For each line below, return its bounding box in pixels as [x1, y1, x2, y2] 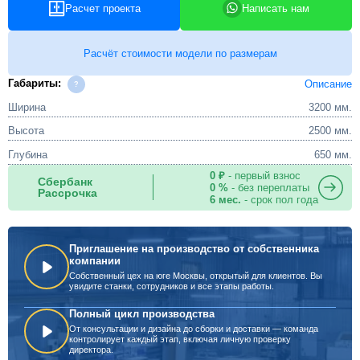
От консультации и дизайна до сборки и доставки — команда [69, 324, 318, 333]
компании [69, 254, 121, 267]
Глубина [8, 148, 47, 161]
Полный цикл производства [69, 307, 215, 320]
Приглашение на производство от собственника [69, 242, 319, 255]
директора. [69, 345, 113, 354]
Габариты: [8, 77, 61, 90]
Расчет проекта [64, 2, 141, 14]
